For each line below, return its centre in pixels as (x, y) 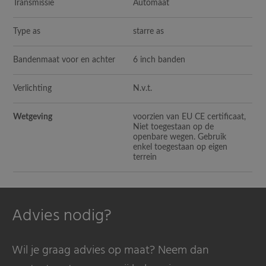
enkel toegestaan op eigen (180, 147)
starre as (150, 31)
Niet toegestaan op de (174, 127)
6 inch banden (159, 60)
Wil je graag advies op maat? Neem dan (110, 250)
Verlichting (33, 88)
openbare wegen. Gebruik (180, 137)
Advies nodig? (62, 216)
